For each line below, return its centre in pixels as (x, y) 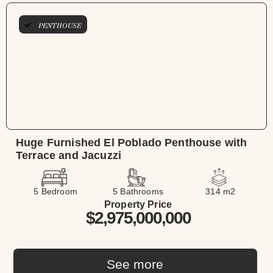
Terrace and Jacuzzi (69, 156)
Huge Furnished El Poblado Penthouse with (132, 143)
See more (135, 264)
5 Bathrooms (138, 192)
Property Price (138, 205)
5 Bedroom (55, 192)
